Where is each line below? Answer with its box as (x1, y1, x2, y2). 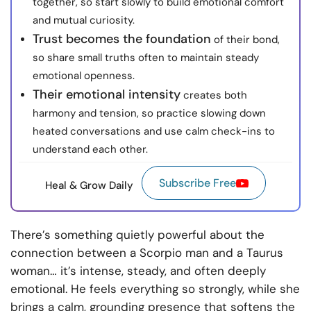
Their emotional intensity (33, 86, 180, 103)
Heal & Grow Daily (45, 178, 133, 192)
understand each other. (33, 142, 148, 157)
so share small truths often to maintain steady (33, 51, 259, 65)
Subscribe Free (159, 176, 236, 191)
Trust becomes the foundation (33, 31, 211, 48)
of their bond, (211, 33, 280, 47)
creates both (180, 88, 247, 103)
